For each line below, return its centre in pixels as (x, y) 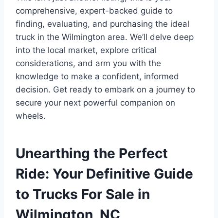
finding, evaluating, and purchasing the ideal (102, 24)
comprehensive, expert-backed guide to (94, 10)
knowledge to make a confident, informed (97, 76)
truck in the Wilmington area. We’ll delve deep (105, 37)
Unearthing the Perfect (92, 153)
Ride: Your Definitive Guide (104, 173)
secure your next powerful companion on (95, 102)
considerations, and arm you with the (88, 63)
